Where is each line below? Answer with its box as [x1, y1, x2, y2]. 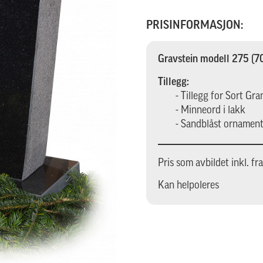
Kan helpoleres [158, 180, 220, 192]
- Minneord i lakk [176, 104, 246, 116]
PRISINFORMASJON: [146, 20, 244, 32]
